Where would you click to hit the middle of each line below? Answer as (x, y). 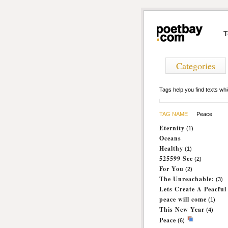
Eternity (172, 128)
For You (172, 169)
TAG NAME (174, 114)
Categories (196, 66)
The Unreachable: (187, 179)
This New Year (182, 209)
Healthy (171, 148)
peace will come (183, 199)
